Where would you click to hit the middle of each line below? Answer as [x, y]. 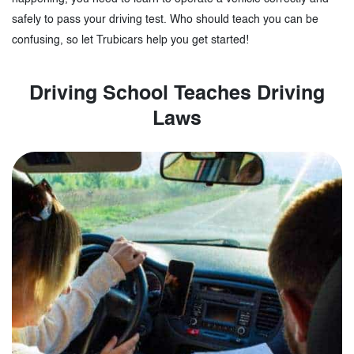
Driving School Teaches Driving [177, 95]
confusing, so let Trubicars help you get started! [130, 41]
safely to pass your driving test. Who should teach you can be [165, 20]
